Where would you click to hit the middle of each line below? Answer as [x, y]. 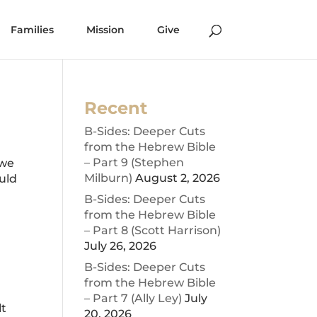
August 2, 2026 [178, 178]
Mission [105, 30]
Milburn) [109, 178]
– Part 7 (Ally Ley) [133, 298]
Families [32, 30]
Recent [116, 108]
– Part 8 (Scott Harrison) [153, 230]
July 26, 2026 [121, 246]
